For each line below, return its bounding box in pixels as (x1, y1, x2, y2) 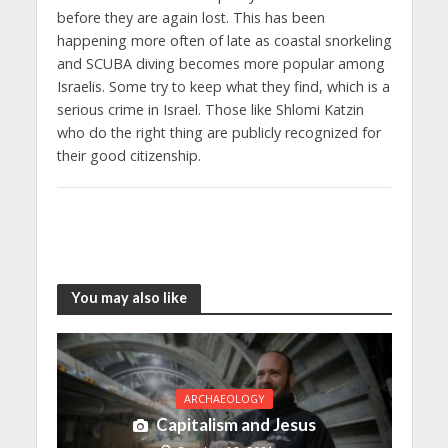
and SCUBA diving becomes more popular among (56, 54, 385, 74)
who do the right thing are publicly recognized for (56, 123, 381, 143)
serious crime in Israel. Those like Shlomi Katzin (56, 100, 364, 120)
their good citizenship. (56, 146, 201, 166)
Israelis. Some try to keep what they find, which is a (56, 77, 390, 97)
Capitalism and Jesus (155, 414, 316, 436)
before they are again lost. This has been (56, 8, 325, 28)
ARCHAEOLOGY (183, 392, 265, 407)
